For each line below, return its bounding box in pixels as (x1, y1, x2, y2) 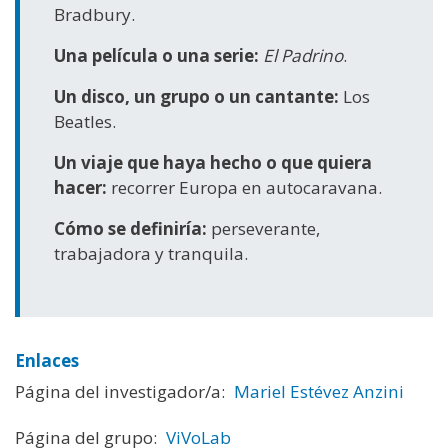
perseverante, (211, 217, 321, 241)
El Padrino (263, 44, 344, 68)
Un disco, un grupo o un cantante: (54, 85, 344, 109)
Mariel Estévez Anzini (234, 379, 404, 403)
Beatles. (54, 110, 117, 134)
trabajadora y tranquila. (54, 242, 249, 266)
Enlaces (15, 348, 79, 372)
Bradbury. (54, 3, 136, 27)
